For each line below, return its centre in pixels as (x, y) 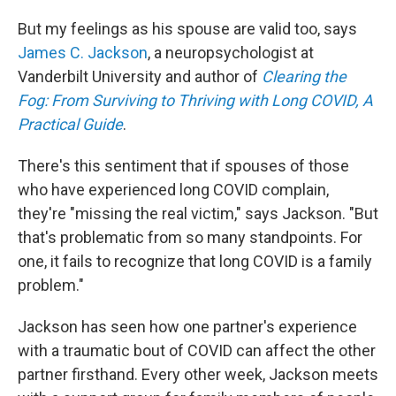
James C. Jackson (83, 53)
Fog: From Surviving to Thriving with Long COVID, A (195, 100)
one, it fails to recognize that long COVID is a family (195, 261)
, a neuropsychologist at (231, 53)
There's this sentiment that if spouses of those (183, 166)
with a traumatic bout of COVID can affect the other (197, 350)
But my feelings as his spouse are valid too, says (187, 29)
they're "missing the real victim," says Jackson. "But (198, 213)
